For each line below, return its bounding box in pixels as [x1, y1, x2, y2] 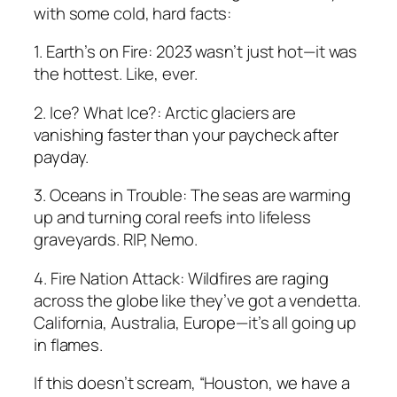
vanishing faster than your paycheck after [34, 122, 339, 146]
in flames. [34, 332, 103, 356]
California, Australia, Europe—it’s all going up [34, 310, 357, 334]
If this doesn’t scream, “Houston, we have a [34, 371, 350, 395]
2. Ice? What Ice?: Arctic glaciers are [34, 100, 297, 124]
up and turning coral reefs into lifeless [34, 206, 311, 230]
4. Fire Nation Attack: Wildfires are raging [34, 266, 329, 290]
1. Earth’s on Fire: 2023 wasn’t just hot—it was [34, 40, 358, 64]
